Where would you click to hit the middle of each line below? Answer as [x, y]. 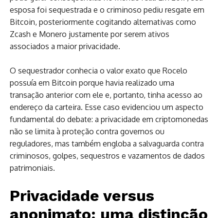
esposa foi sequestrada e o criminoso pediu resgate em [107, 9]
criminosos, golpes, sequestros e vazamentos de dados [107, 155]
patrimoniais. [32, 168]
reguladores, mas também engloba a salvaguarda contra [107, 143]
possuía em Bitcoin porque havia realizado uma [92, 82]
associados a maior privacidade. [65, 46]
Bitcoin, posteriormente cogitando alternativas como [103, 22]
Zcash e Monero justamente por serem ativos [90, 34]
